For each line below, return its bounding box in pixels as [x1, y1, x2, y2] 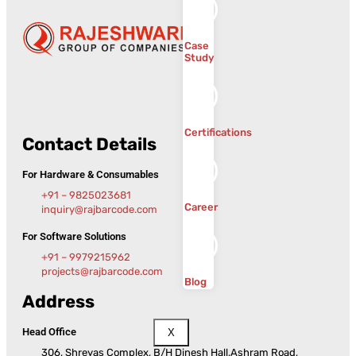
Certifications [184, 126, 252, 139]
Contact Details [22, 133, 157, 155]
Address [22, 291, 95, 313]
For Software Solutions [22, 230, 126, 242]
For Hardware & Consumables [22, 168, 159, 180]
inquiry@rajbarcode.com [41, 203, 157, 215]
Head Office [22, 326, 76, 339]
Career [184, 201, 218, 214]
